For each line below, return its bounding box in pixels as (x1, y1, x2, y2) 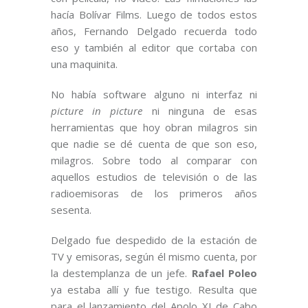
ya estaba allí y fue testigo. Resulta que (51, 283, 257, 297)
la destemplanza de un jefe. (51, 266, 192, 280)
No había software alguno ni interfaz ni (51, 87, 257, 102)
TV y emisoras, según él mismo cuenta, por (51, 250, 257, 264)
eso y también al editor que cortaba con (51, 41, 257, 55)
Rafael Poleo (191, 266, 258, 280)
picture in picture (51, 104, 143, 118)
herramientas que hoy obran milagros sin (51, 120, 257, 135)
